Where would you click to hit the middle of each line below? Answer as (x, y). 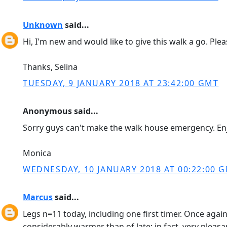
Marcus (38, 197)
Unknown (43, 25)
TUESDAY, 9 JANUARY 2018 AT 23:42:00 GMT (121, 83)
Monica (37, 153)
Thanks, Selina (50, 67)
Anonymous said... (61, 111)
